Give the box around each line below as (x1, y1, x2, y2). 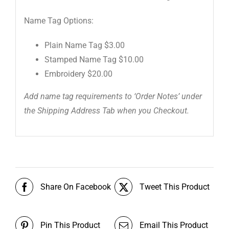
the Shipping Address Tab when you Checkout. (24, 105, 189, 116)
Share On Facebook (40, 181, 111, 192)
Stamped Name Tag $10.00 (44, 54, 144, 64)
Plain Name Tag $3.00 (44, 40, 125, 50)
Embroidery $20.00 (44, 68, 112, 79)
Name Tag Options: (24, 15, 94, 26)
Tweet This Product (140, 181, 210, 192)
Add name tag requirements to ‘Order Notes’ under (24, 91, 202, 101)
